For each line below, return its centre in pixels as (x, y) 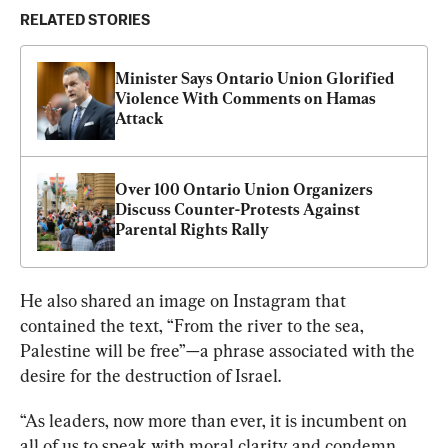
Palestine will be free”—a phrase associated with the (219, 350)
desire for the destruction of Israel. (150, 375)
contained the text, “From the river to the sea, (194, 325)
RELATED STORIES (85, 20)
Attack (139, 118)
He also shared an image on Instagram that (185, 300)
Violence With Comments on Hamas (245, 98)
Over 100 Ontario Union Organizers (244, 189)
